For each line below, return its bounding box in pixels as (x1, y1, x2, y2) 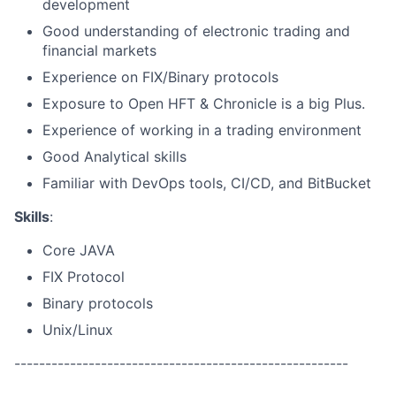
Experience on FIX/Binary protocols (42, 68, 278, 86)
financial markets (42, 42, 156, 59)
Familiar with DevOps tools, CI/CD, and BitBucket (42, 174, 371, 192)
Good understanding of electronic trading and (42, 22, 350, 40)
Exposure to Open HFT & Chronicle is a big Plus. (42, 95, 365, 112)
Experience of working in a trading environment (42, 121, 362, 139)
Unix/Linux (42, 321, 113, 339)
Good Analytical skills (42, 148, 187, 165)
